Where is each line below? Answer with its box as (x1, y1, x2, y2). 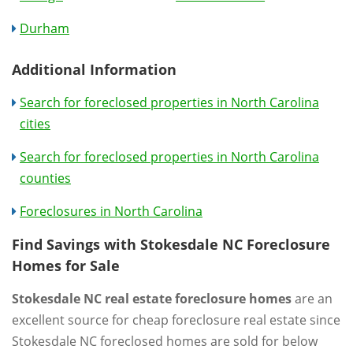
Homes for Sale (12, 255, 120, 275)
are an (292, 289, 333, 307)
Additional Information (12, 59, 176, 79)
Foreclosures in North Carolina (20, 202, 203, 220)
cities (20, 114, 50, 132)
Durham (20, 19, 69, 37)
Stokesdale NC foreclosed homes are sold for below (12, 332, 318, 350)
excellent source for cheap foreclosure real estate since (12, 310, 340, 329)
